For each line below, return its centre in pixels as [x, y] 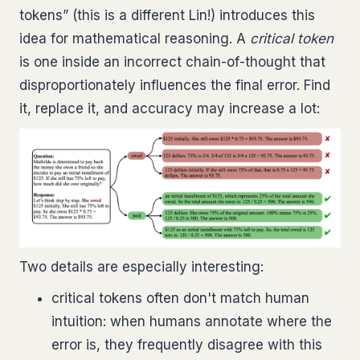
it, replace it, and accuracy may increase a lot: [170, 108]
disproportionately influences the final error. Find [175, 85]
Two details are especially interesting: [141, 267]
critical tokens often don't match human [180, 299]
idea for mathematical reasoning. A [135, 38]
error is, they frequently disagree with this [187, 345]
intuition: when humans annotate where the [192, 322]
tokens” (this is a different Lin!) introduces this [167, 15]
